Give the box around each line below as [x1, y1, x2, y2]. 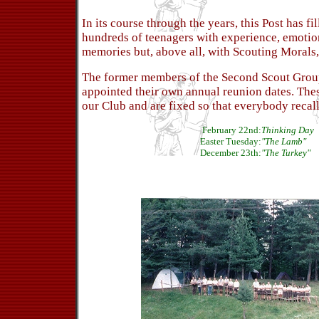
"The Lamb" [261, 136, 306, 147]
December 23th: [200, 147, 261, 158]
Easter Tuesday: [200, 136, 261, 147]
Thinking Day [261, 125, 314, 135]
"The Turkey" [261, 147, 310, 158]
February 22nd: [202, 125, 261, 135]
